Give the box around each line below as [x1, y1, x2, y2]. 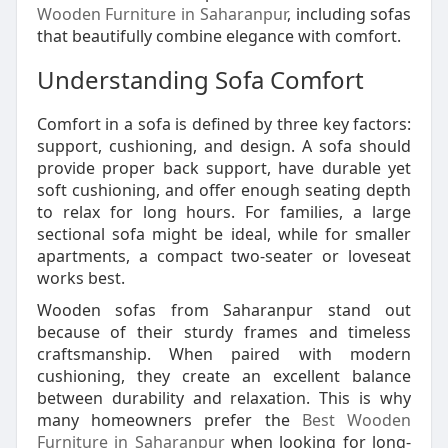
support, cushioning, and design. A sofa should [36, 135, 412, 157]
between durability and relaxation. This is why [36, 387, 412, 409]
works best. [36, 267, 125, 289]
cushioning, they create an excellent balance [36, 365, 412, 387]
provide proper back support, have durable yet [36, 157, 412, 179]
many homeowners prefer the [36, 409, 290, 431]
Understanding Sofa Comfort [36, 63, 364, 96]
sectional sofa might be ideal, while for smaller [36, 223, 412, 245]
